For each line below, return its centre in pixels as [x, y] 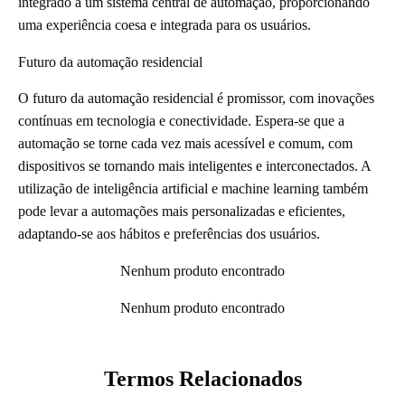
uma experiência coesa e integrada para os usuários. [165, 25]
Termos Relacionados [202, 379]
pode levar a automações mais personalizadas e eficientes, [182, 212]
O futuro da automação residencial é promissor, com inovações [196, 99]
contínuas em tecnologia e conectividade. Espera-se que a [181, 121]
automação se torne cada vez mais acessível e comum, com [185, 144]
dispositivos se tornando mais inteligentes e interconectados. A [194, 166]
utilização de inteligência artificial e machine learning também [193, 189]
